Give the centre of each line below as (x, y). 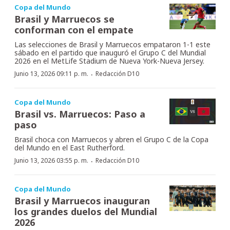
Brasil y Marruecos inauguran (82, 200)
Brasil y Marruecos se (64, 19)
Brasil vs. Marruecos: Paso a (80, 114)
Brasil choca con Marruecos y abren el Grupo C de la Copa (111, 139)
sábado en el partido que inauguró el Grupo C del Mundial (110, 52)
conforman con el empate (74, 30)
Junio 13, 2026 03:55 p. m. (51, 160)
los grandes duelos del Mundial (86, 211)
